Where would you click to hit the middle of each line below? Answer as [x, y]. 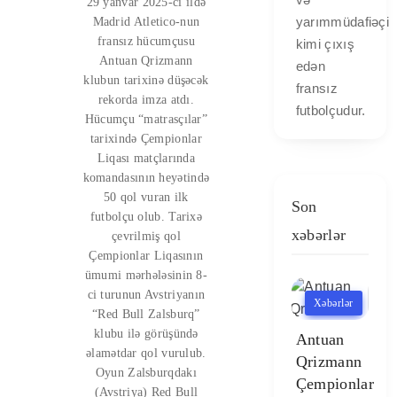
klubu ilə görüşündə [146, 334]
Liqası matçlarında [146, 158]
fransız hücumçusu [146, 41]
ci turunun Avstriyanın [146, 295]
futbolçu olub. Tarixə [146, 217]
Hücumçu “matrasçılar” [146, 119]
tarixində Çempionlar [146, 139]
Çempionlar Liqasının [146, 256]
